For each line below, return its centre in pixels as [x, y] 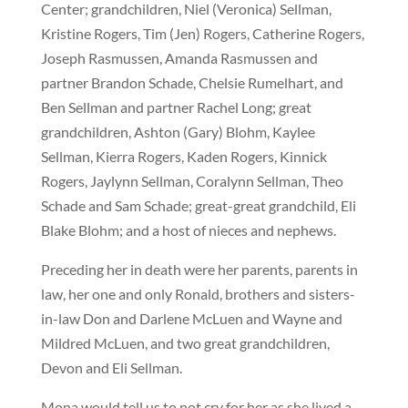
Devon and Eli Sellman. [112, 367]
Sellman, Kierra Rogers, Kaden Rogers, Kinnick [184, 156]
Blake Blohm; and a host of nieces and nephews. [189, 230]
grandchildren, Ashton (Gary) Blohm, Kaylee [178, 132]
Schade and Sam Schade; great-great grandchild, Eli [198, 205]
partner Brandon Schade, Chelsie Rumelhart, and [192, 82]
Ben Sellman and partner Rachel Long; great [176, 107]
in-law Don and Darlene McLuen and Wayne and [191, 318]
